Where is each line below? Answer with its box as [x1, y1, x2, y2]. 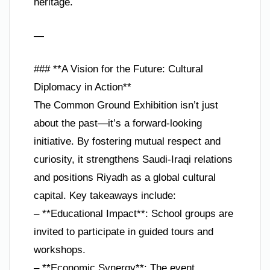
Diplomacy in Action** [34, 81, 131, 93]
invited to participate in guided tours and [34, 226, 213, 238]
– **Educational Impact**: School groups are [34, 208, 233, 220]
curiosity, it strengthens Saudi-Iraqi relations [34, 154, 233, 166]
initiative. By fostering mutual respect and [34, 136, 221, 148]
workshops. [34, 244, 86, 256]
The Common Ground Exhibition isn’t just [34, 99, 218, 111]
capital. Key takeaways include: [34, 190, 176, 202]
